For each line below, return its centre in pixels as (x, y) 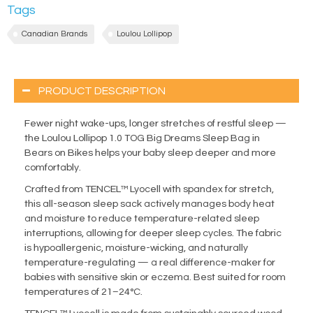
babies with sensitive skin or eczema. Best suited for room (155, 278)
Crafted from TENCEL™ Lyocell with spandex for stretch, (149, 190)
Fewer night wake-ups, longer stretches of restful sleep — (155, 124)
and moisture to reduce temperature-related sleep (142, 219)
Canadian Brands (54, 34)
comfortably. (53, 168)
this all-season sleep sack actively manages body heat (150, 204)
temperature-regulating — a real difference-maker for (150, 263)
